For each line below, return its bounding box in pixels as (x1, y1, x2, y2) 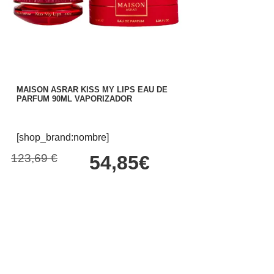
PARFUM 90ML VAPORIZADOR (17, 94, 133, 104)
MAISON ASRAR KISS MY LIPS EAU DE (17, 85, 168, 95)
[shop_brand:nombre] (17, 131, 109, 143)
